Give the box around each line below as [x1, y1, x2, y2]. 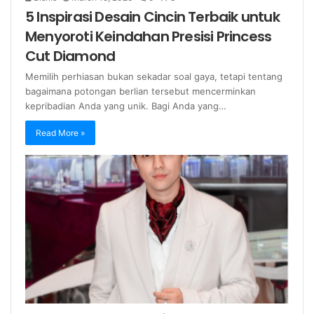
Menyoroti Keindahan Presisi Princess [25, 27, 272, 47]
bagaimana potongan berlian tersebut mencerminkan [25, 86, 256, 97]
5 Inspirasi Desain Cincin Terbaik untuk [25, 7, 280, 27]
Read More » [36, 128, 85, 139]
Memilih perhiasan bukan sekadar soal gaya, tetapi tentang [25, 71, 282, 83]
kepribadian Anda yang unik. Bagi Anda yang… [25, 100, 226, 112]
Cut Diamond [25, 46, 116, 67]
